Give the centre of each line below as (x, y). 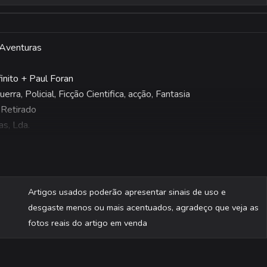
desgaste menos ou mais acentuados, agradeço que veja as (143, 207)
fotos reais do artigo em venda (87, 223)
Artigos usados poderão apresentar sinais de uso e (127, 192)
